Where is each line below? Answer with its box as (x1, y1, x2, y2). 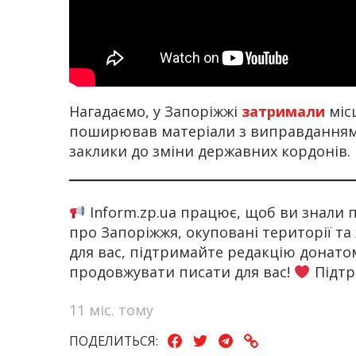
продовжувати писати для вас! (69, 262, 294, 282)
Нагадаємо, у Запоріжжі (69, 101, 242, 121)
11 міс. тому (69, 300, 153, 319)
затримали (242, 101, 325, 121)
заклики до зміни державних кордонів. (69, 141, 350, 161)
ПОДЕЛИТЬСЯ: (69, 332, 158, 350)
